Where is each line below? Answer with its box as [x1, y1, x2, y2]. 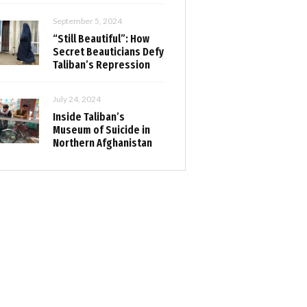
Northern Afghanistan [53, 136, 152, 149]
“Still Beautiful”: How [53, 32, 149, 45]
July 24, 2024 [53, 94, 101, 104]
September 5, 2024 [53, 16, 122, 26]
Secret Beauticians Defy [53, 45, 164, 58]
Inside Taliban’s [53, 110, 125, 123]
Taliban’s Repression [53, 58, 150, 71]
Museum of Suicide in [53, 123, 150, 136]
